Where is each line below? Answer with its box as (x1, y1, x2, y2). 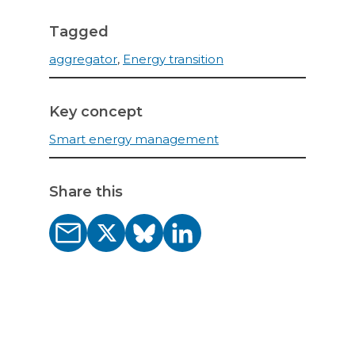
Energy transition (123, 51, 223, 67)
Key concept (49, 102, 143, 120)
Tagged (49, 22, 109, 40)
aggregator (49, 51, 117, 67)
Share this (49, 182, 123, 200)
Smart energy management (49, 131, 219, 147)
